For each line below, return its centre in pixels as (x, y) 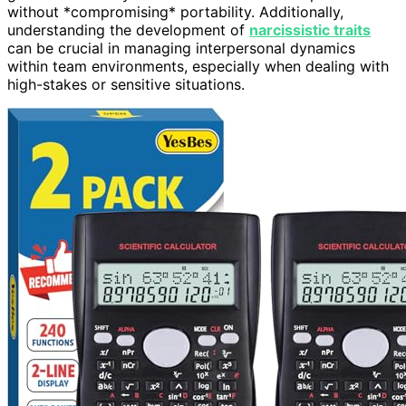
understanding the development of (128, 29)
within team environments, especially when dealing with (198, 66)
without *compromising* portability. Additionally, (175, 11)
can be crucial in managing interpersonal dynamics (181, 48)
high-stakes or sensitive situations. (126, 84)
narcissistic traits (310, 29)
